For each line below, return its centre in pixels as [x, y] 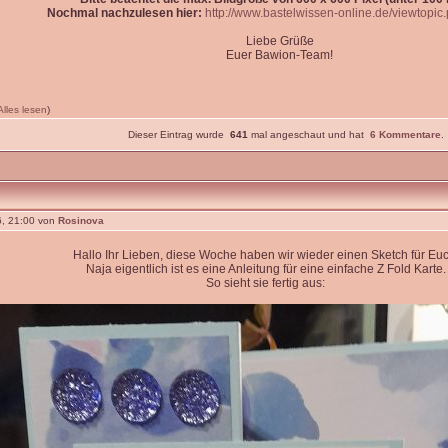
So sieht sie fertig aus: [265, 283]
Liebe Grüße [279, 41]
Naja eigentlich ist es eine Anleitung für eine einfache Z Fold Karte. [265, 269]
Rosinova [80, 220]
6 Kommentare [405, 134]
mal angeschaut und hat [308, 134]
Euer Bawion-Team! [279, 55]
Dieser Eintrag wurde [178, 134]
